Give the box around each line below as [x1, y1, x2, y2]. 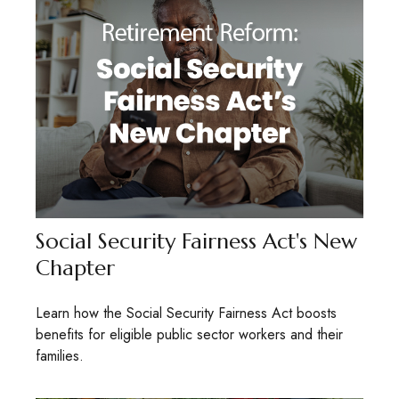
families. [36, 345, 84, 366]
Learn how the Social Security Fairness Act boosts [36, 302, 337, 323]
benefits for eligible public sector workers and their [36, 323, 343, 345]
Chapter [36, 254, 115, 281]
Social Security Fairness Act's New [36, 227, 357, 255]
